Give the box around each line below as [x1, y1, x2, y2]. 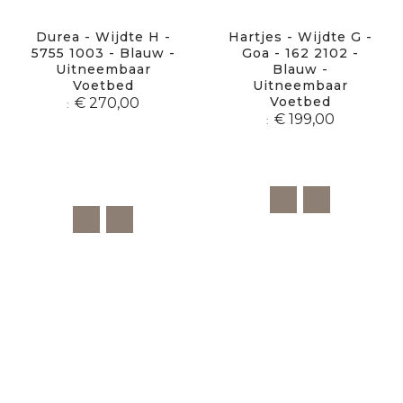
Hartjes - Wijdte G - [228, 29, 372, 46]
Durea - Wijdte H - [35, 29, 171, 46]
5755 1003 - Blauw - [31, 45, 175, 62]
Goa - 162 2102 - [241, 45, 359, 62]
